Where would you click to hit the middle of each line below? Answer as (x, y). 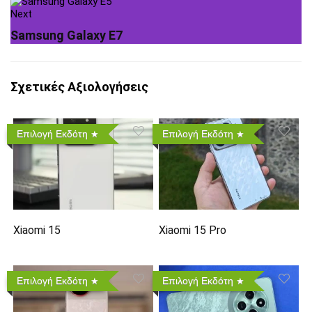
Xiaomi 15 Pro (193, 231)
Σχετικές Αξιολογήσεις (79, 87)
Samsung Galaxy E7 (67, 36)
